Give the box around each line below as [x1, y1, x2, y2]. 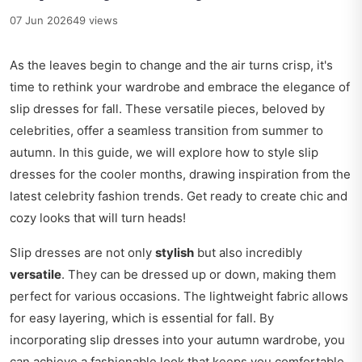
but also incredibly [194, 244, 302, 260]
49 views [73, 13, 118, 27]
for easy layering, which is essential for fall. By [10, 309, 274, 326]
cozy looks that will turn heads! [10, 209, 186, 225]
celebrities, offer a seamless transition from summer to [10, 122, 323, 138]
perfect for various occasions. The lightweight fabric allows [10, 288, 348, 304]
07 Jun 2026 [10, 13, 73, 27]
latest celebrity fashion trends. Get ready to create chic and [10, 187, 347, 204]
